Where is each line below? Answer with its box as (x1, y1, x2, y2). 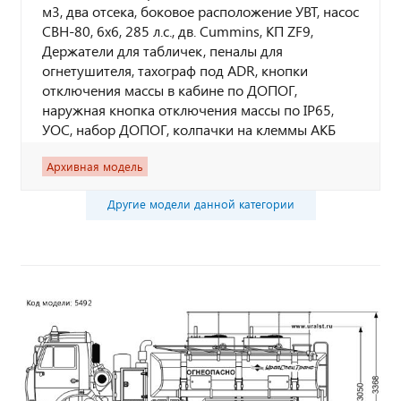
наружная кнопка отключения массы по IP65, (42, 100, 334, 119)
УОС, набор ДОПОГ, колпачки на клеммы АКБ (42, 120, 336, 139)
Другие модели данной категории (107, 196, 294, 212)
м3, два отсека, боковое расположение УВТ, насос (42, 2, 359, 21)
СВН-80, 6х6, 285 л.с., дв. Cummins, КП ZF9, (42, 21, 313, 40)
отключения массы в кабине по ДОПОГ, (42, 81, 297, 99)
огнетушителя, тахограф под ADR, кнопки (42, 61, 308, 80)
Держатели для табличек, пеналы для (42, 41, 283, 60)
